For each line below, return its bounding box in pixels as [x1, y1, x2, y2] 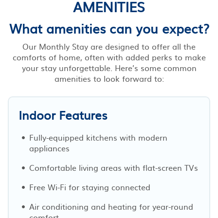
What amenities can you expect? [9, 18, 209, 37]
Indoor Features [18, 106, 107, 124]
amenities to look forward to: [54, 72, 164, 84]
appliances [29, 142, 70, 154]
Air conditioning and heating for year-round [29, 200, 193, 212]
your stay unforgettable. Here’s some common [21, 61, 197, 73]
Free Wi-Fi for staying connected [29, 181, 150, 193]
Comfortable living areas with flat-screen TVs [29, 161, 198, 173]
